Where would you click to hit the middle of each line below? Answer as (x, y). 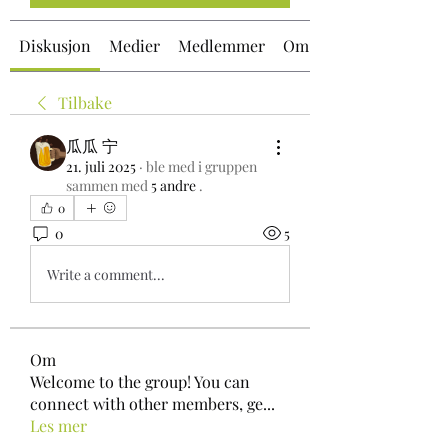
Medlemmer (221, 45)
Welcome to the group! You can (140, 381)
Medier (134, 45)
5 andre (173, 185)
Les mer (58, 425)
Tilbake (85, 102)
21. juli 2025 (101, 166)
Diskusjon (55, 45)
